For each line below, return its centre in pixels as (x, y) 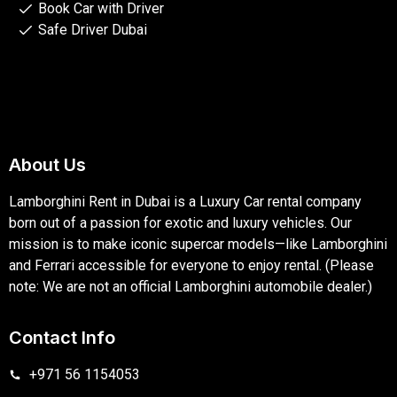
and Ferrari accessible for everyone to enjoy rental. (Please (191, 266)
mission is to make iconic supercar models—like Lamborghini (198, 245)
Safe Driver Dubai (92, 30)
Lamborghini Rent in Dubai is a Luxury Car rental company (185, 202)
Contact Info (62, 337)
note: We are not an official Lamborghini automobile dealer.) (191, 287)
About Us (47, 165)
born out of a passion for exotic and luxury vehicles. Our (180, 223)
